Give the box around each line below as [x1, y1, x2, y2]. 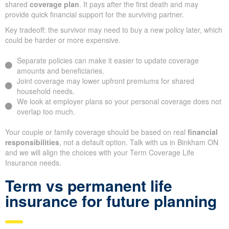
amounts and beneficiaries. [16, 65, 104, 76]
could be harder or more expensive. [5, 35, 121, 45]
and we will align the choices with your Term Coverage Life [5, 147, 194, 158]
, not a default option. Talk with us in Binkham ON [59, 137, 218, 148]
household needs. [16, 86, 75, 97]
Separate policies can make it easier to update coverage [16, 55, 199, 66]
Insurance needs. [5, 157, 61, 168]
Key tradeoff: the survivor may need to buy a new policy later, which [5, 25, 222, 35]
